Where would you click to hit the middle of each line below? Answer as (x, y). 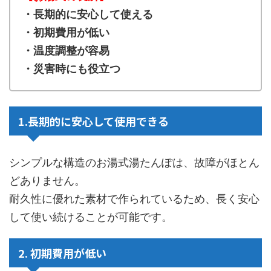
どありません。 (47, 180)
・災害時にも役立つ (71, 68)
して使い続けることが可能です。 (91, 217)
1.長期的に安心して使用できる (93, 121)
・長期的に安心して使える (88, 14)
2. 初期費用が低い (62, 253)
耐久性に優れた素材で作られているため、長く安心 (134, 198)
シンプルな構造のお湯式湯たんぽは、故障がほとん (134, 162)
